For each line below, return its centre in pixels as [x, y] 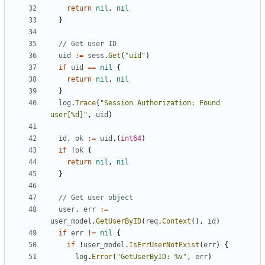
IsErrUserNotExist [164, 245]
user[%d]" [69, 115]
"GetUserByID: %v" [152, 257]
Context [177, 222]
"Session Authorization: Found [160, 103]
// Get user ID [88, 44]
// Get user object [96, 198]
